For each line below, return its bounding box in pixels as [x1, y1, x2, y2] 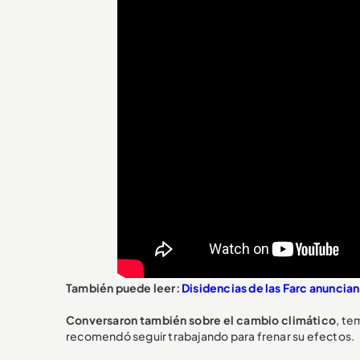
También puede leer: [66, 280, 182, 295]
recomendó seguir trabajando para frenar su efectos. [66, 328, 355, 343]
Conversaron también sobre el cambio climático [66, 312, 336, 327]
